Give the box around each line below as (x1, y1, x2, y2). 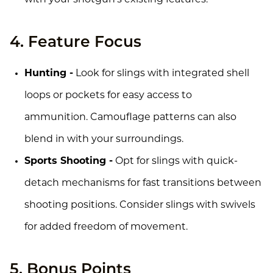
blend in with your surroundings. (24, 134, 183, 144)
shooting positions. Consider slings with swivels (24, 200, 255, 210)
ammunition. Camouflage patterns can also (24, 112, 236, 122)
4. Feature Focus (10, 35, 141, 51)
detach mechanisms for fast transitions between (24, 178, 261, 188)
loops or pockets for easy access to (24, 90, 192, 101)
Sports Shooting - (24, 156, 113, 166)
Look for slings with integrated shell (73, 68, 249, 79)
